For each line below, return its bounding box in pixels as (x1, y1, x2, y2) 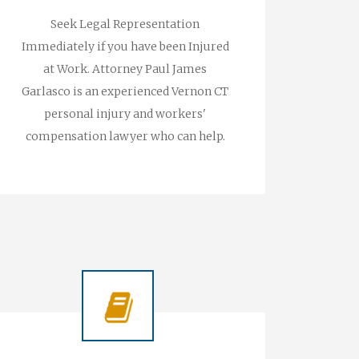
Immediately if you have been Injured (21, 39, 229, 54)
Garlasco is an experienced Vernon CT (22, 84, 228, 99)
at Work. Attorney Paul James (43, 62, 207, 76)
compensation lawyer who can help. (25, 129, 225, 143)
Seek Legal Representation (50, 17, 200, 31)
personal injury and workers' (44, 107, 206, 121)
